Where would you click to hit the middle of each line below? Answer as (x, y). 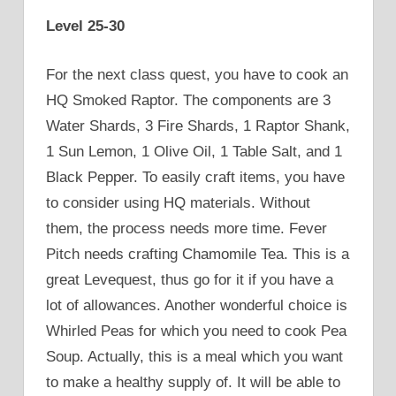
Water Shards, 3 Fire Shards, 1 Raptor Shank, (198, 126)
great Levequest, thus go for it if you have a (190, 279)
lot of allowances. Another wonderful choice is (197, 305)
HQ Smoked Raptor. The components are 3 (188, 100)
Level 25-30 (85, 27)
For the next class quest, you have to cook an (197, 74)
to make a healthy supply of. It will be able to (193, 382)
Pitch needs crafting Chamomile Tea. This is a (198, 254)
